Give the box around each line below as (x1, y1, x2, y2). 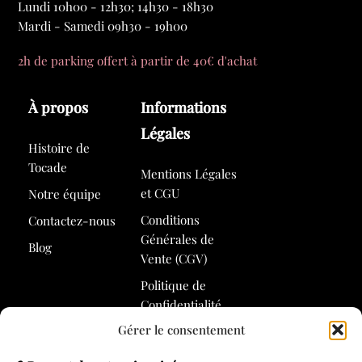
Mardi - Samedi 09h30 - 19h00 (18, 18, 188, 35)
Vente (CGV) (140, 250, 207, 267)
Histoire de (28, 139, 90, 156)
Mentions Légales (140, 165, 237, 182)
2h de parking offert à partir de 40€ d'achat (18, 52, 258, 69)
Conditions (140, 211, 200, 228)
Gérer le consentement (117, 321, 245, 338)
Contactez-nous (28, 212, 116, 229)
